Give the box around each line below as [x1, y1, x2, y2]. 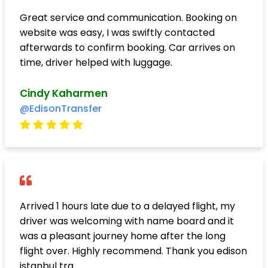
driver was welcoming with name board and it [20, 214, 234, 228]
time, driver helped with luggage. [20, 55, 172, 69]
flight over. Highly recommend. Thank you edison [20, 243, 247, 258]
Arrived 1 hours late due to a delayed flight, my [20, 199, 235, 213]
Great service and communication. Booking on [20, 10, 237, 25]
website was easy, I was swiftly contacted [20, 25, 215, 39]
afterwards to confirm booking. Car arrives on [20, 40, 235, 54]
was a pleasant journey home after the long [20, 229, 226, 243]
